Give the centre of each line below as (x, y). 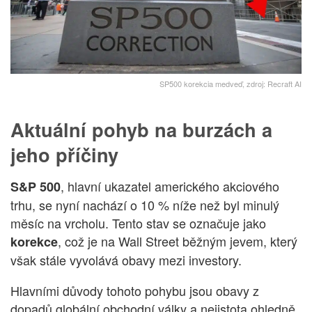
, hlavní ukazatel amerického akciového (170, 186)
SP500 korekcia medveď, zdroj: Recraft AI (231, 83)
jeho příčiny (64, 155)
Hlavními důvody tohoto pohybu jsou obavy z (135, 290)
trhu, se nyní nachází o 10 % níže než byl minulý (145, 204)
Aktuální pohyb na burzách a (141, 130)
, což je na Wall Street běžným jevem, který (178, 241)
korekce (34, 241)
